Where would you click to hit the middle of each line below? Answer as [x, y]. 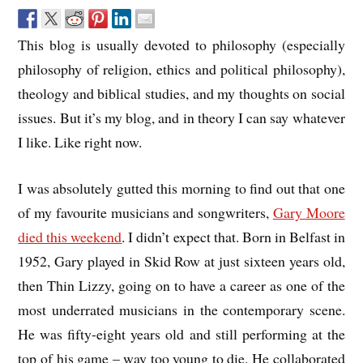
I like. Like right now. [80, 141]
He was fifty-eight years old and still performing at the [181, 333]
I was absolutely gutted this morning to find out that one [181, 188]
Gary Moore [309, 212]
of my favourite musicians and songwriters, [145, 212]
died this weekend [70, 236]
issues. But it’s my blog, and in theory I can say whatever [181, 117]
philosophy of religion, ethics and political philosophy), [181, 68]
